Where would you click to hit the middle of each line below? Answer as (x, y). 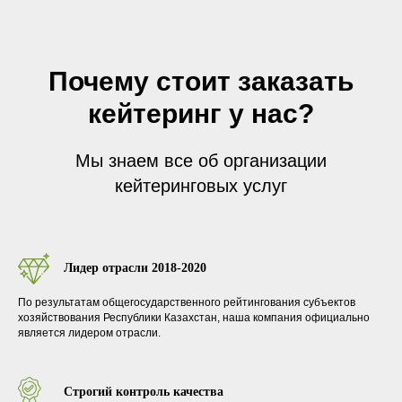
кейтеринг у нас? (201, 113)
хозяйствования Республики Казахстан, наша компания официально (194, 317)
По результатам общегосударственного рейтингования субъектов (187, 302)
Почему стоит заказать (201, 81)
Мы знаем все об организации (201, 160)
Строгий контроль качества (144, 391)
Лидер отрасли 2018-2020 (135, 267)
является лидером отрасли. (89, 332)
